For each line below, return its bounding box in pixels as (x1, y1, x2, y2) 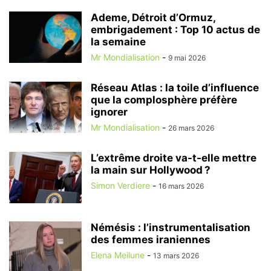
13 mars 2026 (153, 250, 199, 260)
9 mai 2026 (168, 53, 206, 62)
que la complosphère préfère (91, 93, 237, 106)
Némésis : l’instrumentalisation (91, 221, 250, 233)
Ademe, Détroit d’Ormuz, (91, 11, 215, 24)
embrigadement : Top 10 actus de (91, 23, 260, 36)
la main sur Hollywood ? (91, 163, 211, 176)
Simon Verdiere (91, 180, 150, 191)
